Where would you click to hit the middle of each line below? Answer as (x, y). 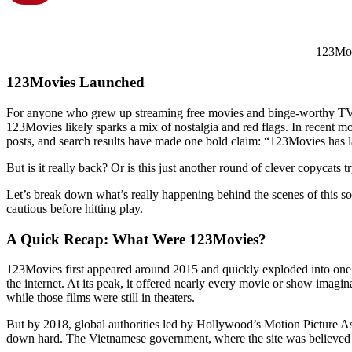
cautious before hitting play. (75, 208)
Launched (112, 82)
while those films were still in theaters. (101, 298)
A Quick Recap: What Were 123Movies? (136, 239)
